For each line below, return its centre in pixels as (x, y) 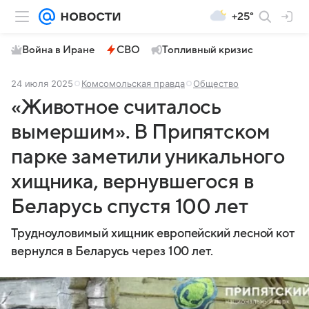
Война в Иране (58, 50)
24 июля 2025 (42, 83)
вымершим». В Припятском (141, 132)
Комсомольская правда (133, 83)
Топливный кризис (208, 50)
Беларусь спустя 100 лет (130, 207)
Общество (216, 83)
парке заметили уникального (148, 157)
